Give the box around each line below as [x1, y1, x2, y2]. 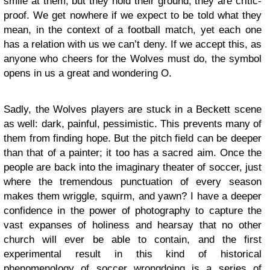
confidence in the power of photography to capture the [4, 205, 262, 217]
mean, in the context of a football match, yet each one [4, 24, 262, 36]
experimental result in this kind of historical [4, 248, 262, 260]
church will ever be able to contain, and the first [4, 234, 262, 246]
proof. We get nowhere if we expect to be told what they [4, 10, 262, 22]
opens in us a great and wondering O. [4, 67, 172, 80]
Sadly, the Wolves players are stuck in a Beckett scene [4, 104, 262, 116]
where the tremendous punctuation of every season [4, 176, 262, 188]
